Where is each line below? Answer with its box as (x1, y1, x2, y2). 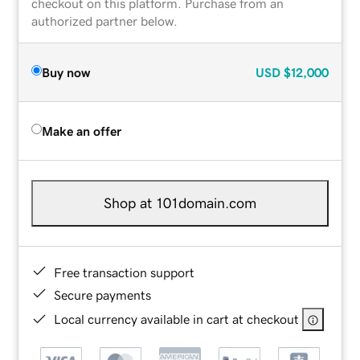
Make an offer (42, 124, 122, 137)
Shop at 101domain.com (104, 195, 256, 211)
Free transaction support (54, 265, 195, 279)
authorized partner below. (31, 14, 178, 27)
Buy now (42, 65, 91, 79)
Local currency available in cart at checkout (54, 312, 300, 325)
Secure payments (54, 288, 152, 301)
